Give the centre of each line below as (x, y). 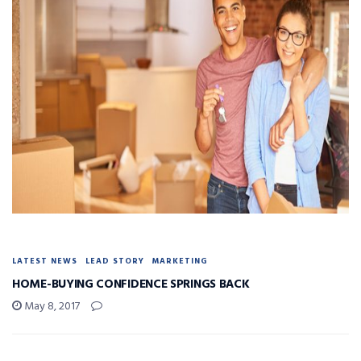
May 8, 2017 (51, 307)
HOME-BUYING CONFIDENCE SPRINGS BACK (131, 285)
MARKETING (180, 261)
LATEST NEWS (45, 261)
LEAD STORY (115, 261)
